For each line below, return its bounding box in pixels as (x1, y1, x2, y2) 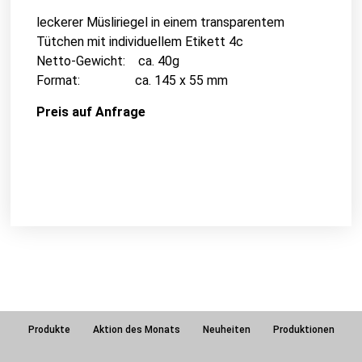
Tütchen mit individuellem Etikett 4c (36, 34, 243, 50)
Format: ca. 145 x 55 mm (36, 73, 228, 89)
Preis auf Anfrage (36, 103, 145, 120)
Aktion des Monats (92, 324, 180, 336)
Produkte (27, 324, 70, 336)
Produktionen (272, 324, 335, 336)
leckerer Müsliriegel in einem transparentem (36, 15, 284, 31)
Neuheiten (202, 324, 250, 336)
